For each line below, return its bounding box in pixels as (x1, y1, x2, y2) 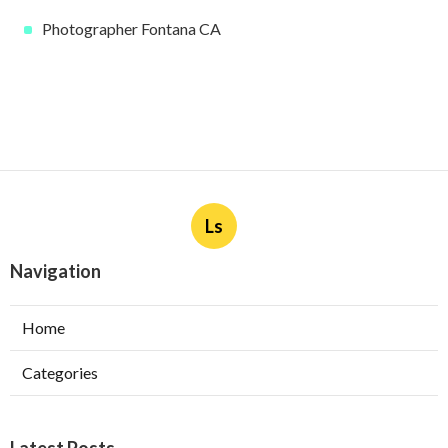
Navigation (10, 260, 101, 283)
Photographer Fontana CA (42, 19, 221, 39)
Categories (22, 363, 98, 383)
